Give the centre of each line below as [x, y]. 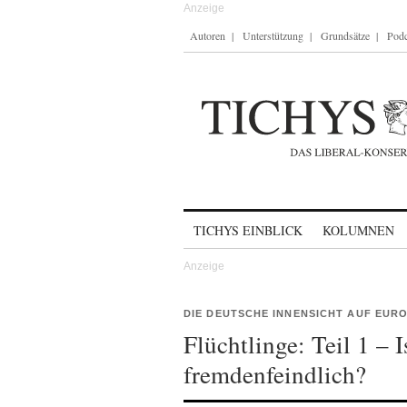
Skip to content [231, 222]
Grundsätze [345, 35]
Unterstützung [273, 35]
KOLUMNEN [358, 230]
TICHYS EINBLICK [248, 230]
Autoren [208, 35]
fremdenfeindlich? [275, 374]
